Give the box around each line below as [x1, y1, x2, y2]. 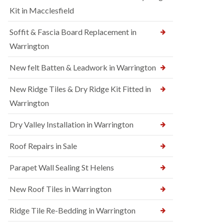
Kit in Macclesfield [9, 5, 74, 15]
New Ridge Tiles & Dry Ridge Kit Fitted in [9, 84, 151, 93]
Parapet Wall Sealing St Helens [9, 162, 114, 172]
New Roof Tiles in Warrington [9, 184, 111, 193]
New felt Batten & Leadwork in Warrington [9, 62, 156, 72]
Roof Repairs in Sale [9, 141, 77, 150]
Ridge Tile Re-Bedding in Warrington [9, 205, 135, 215]
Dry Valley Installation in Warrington [9, 119, 133, 129]
